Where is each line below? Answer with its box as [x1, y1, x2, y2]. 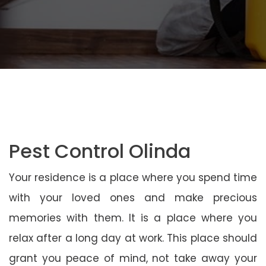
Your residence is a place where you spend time [9, 170, 257, 185]
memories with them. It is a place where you [9, 210, 257, 225]
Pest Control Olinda [9, 137, 191, 164]
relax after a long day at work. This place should [9, 230, 257, 245]
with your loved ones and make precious [9, 190, 257, 205]
